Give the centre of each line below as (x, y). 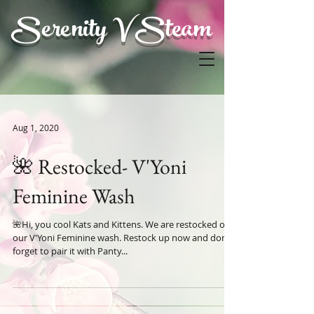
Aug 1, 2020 (36, 128)
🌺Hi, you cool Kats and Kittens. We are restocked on (122, 224)
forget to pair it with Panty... (70, 251)
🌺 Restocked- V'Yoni (100, 166)
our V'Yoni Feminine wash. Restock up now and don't (123, 238)
